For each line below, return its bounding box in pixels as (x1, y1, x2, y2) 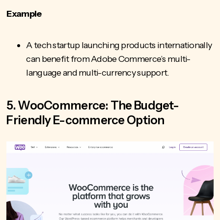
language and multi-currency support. (26, 67, 169, 79)
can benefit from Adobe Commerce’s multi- (26, 54, 191, 65)
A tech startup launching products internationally (26, 40, 212, 51)
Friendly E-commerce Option (6, 113, 165, 128)
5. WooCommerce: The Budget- (6, 98, 179, 113)
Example (6, 8, 43, 20)
